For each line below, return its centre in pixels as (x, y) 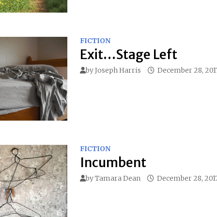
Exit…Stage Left (128, 55)
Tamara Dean (117, 178)
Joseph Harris (118, 70)
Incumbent (113, 162)
